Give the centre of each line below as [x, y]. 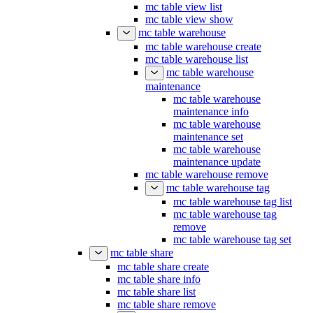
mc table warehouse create [203, 46]
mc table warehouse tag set [232, 239]
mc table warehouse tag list [233, 202]
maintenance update [217, 162]
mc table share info [159, 279]
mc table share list [156, 292]
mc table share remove [167, 304]
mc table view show [189, 19]
